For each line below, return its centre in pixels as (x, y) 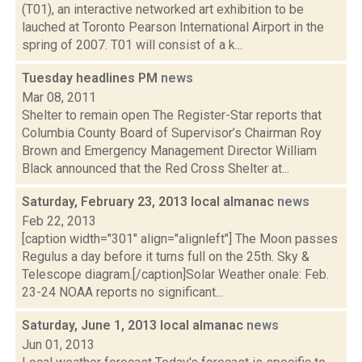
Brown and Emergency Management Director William (169, 151)
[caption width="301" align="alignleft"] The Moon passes (180, 239)
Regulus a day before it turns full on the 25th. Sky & (166, 257)
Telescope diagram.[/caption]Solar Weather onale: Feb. (175, 274)
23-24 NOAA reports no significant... (122, 292)
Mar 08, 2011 (59, 97)
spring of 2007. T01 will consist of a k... (132, 45)
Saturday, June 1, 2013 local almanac (134, 325)
